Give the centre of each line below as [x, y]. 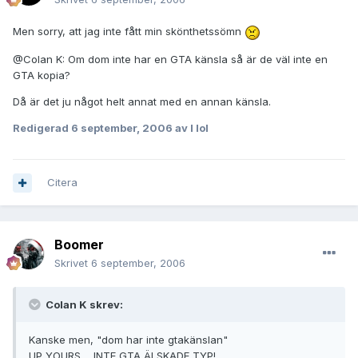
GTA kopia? [42, 75]
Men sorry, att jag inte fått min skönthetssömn [129, 32]
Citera [62, 183]
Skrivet [73, 263]
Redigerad [42, 127]
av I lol [191, 127]
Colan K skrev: [83, 305]
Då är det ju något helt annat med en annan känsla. [142, 101]
